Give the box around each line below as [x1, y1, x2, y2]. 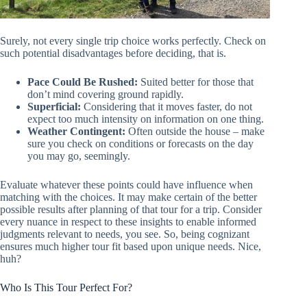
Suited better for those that [138, 75, 254, 88]
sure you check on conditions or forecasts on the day [27, 137, 254, 149]
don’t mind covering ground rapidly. [27, 88, 184, 100]
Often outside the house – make [125, 125, 265, 137]
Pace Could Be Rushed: [27, 75, 138, 88]
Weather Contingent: [27, 125, 125, 137]
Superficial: [27, 100, 81, 112]
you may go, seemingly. [27, 149, 130, 162]
